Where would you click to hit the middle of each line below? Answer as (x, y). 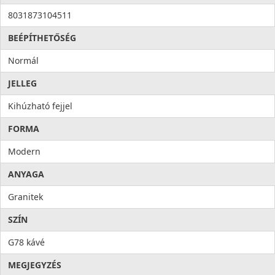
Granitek (25, 197)
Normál (23, 61)
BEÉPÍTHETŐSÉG (42, 38)
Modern (24, 152)
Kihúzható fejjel (40, 106)
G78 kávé (26, 242)
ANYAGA (26, 174)
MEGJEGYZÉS (35, 265)
